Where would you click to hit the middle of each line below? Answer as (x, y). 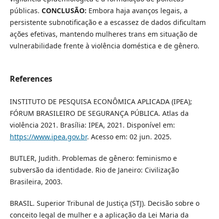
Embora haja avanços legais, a (137, 10)
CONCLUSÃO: (64, 10)
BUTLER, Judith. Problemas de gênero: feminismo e (93, 158)
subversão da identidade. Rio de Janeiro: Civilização (94, 170)
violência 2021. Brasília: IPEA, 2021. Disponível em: (92, 125)
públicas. (25, 10)
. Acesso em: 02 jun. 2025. (129, 136)
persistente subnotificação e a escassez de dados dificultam (108, 22)
